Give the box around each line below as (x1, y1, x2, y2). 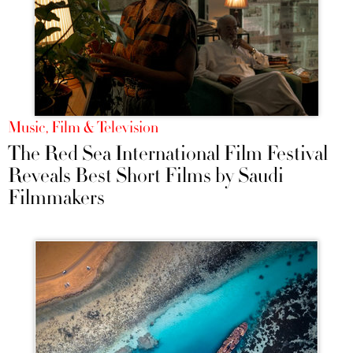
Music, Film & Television (8, 117, 158, 139)
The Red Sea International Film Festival (8, 140, 328, 168)
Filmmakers (8, 184, 105, 212)
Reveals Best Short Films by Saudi (8, 162, 284, 190)
